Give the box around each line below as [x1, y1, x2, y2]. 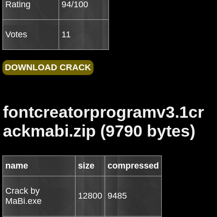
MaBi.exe [5, 196, 42, 206]
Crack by [5, 186, 40, 196]
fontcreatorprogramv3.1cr [3, 103, 204, 121]
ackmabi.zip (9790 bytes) [3, 122, 195, 140]
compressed [108, 161, 159, 170]
